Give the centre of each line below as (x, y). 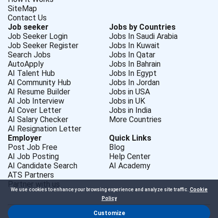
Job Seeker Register (43, 46)
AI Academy (130, 166)
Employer (25, 138)
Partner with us (34, 184)
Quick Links (130, 138)
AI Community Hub (39, 83)
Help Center (130, 157)
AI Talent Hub (31, 73)
